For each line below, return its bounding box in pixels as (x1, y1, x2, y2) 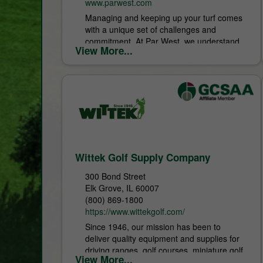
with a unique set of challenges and (85, 23, 217, 35)
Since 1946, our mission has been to (85, 220, 221, 232)
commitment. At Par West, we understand (85, 35, 240, 47)
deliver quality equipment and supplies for (85, 232, 240, 244)
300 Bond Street (85, 170, 146, 182)
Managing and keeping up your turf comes (85, 11, 243, 23)
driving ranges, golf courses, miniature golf (85, 244, 244, 256)
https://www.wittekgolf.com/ (85, 205, 186, 217)
